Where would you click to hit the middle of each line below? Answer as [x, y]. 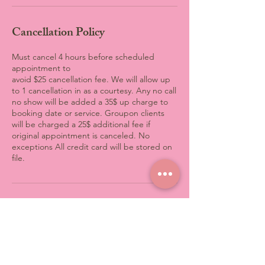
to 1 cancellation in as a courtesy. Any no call [94, 91]
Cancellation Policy [58, 33]
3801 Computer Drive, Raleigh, [92, 234]
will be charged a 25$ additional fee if [81, 124]
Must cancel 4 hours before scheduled [83, 57]
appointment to [41, 68]
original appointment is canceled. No [81, 135]
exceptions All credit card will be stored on [92, 147]
